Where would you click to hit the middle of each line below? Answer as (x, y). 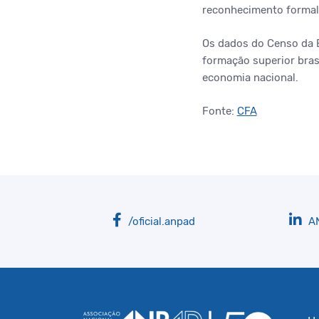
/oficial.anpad (160, 221)
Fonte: (219, 111)
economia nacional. (250, 78)
